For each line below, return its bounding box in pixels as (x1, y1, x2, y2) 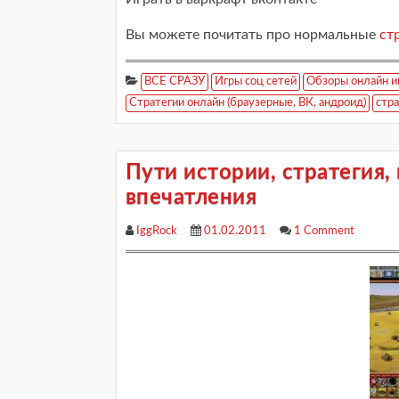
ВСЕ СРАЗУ (144, 76, 205, 87)
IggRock (136, 225, 177, 237)
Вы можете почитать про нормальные (126, 28, 379, 42)
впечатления (126, 187, 257, 208)
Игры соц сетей (215, 76, 297, 87)
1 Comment (294, 225, 354, 237)
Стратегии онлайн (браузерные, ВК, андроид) (129, 97, 366, 109)
